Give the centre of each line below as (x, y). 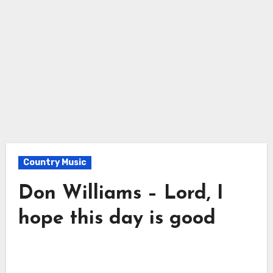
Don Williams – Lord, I (121, 193)
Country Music (55, 162)
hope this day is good (117, 218)
